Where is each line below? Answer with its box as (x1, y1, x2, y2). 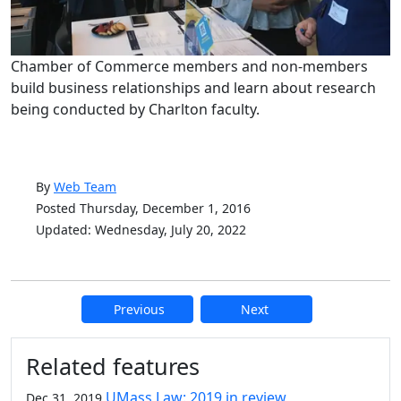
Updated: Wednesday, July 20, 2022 (36, 221, 246, 238)
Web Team (54, 178, 116, 195)
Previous (114, 301, 165, 318)
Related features (26, 351, 200, 381)
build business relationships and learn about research (11, 78, 376, 98)
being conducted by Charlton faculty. (11, 99, 260, 119)
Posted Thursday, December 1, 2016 (36, 200, 251, 217)
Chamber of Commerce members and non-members (11, 56, 368, 76)
